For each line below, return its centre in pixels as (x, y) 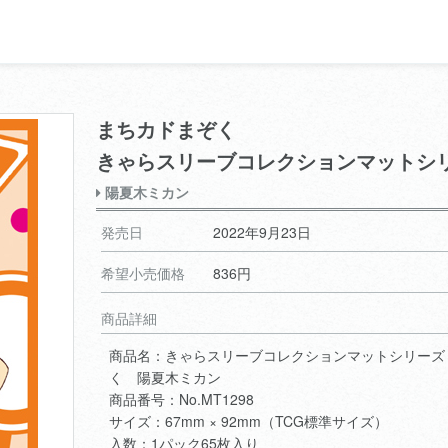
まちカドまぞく (166, 128)
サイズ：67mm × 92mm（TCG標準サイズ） (248, 420)
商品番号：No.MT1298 (181, 398)
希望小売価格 (143, 272)
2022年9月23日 (262, 231)
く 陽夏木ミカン (165, 376)
